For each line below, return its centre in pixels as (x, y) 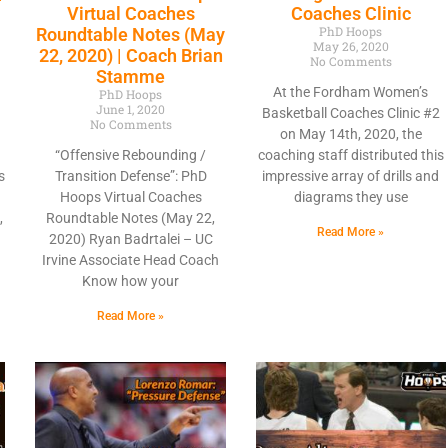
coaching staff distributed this (350, 155)
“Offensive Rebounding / (131, 155)
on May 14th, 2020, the (350, 134)
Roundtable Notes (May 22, (131, 218)
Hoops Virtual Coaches (130, 197)
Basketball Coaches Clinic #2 (350, 113)
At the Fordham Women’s (351, 92)
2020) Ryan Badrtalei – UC (130, 239)
